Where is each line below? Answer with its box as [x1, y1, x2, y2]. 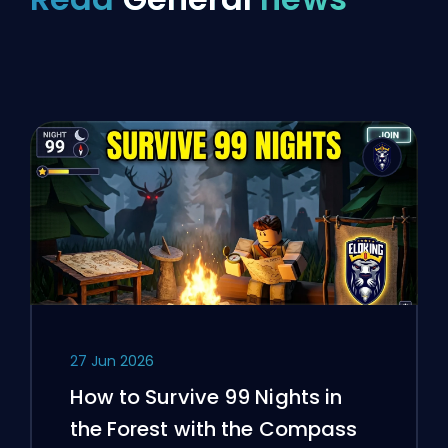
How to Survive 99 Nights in [69, 382, 343, 411]
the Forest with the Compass [69, 414, 358, 443]
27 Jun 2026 [69, 350, 154, 371]
